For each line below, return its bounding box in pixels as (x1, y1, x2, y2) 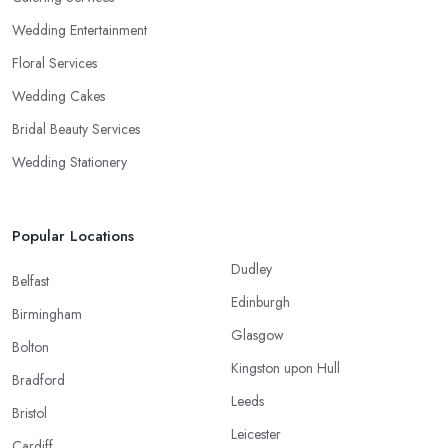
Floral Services (12, 52, 97, 73)
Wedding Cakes (12, 85, 105, 106)
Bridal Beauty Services (12, 118, 140, 139)
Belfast (12, 270, 49, 291)
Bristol (12, 402, 47, 423)
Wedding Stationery (12, 151, 127, 172)
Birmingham (12, 303, 82, 324)
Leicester (231, 423, 281, 444)
